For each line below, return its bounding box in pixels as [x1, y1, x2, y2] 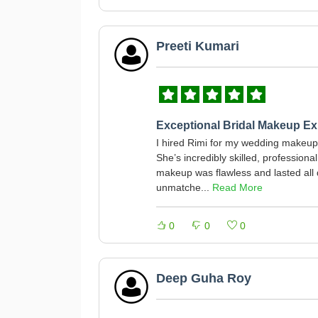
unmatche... [156, 182, 212, 193]
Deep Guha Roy [156, 271, 251, 285]
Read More [212, 182, 263, 193]
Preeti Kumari [156, 39, 239, 53]
